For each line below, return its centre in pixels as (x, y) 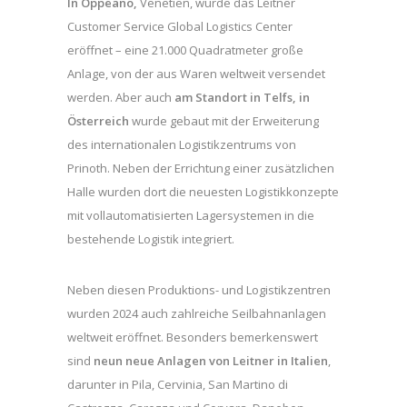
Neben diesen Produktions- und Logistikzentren (199, 289)
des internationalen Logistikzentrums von (182, 144)
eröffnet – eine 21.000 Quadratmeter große (185, 50)
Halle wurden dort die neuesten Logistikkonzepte (203, 191)
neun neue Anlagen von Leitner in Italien (211, 360)
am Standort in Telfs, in (242, 97)
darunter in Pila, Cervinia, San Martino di (178, 384)
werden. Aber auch (121, 97)
